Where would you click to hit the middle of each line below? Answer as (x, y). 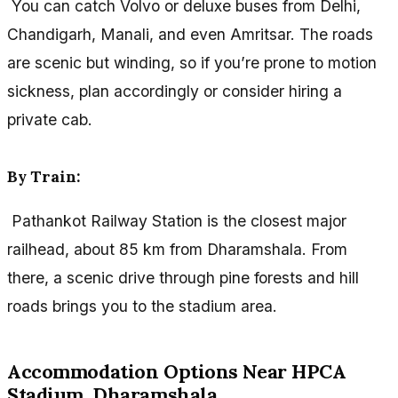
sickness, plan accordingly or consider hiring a (175, 92)
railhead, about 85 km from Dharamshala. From (177, 249)
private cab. (50, 120)
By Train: (44, 177)
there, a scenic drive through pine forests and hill (183, 277)
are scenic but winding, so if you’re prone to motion (192, 63)
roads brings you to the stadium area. (142, 306)
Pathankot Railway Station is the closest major (177, 220)
